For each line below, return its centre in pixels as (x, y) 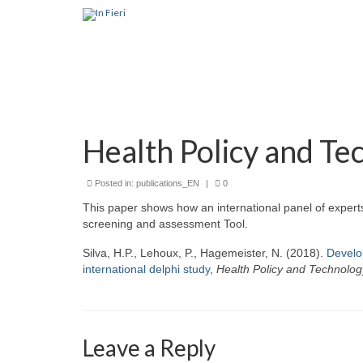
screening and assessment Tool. (165, 224)
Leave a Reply (149, 348)
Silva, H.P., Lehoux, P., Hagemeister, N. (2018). (205, 253)
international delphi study (146, 269)
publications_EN (168, 183)
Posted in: (114, 183)
